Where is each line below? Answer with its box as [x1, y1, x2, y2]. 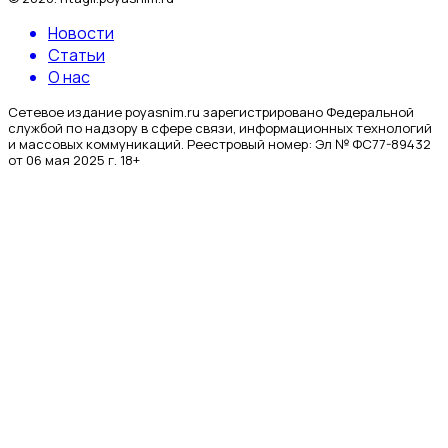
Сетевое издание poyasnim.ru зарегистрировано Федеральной [8, 102, 414, 121]
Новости [48, 21, 114, 44]
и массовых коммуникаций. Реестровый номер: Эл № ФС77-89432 [8, 134, 431, 153]
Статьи [48, 43, 105, 66]
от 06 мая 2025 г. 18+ [8, 150, 140, 169]
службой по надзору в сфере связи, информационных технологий [8, 118, 432, 137]
